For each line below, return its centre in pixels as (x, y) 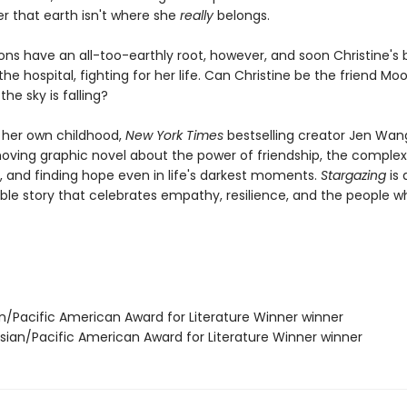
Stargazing (353, 175)
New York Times (174, 135)
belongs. (241, 15)
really (196, 15)
